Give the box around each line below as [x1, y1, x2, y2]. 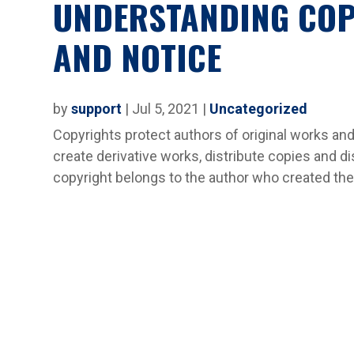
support [71, 100, 122, 117]
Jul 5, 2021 [132, 100, 200, 117]
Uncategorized [209, 100, 308, 117]
